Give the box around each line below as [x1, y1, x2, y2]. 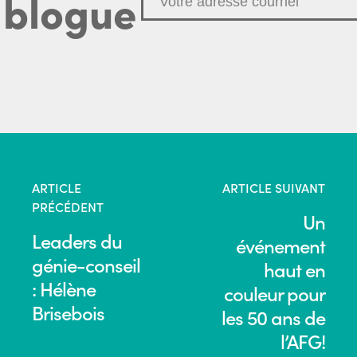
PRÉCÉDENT [32, 198, 104, 216]
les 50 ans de [222, 304, 325, 331]
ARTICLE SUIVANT [222, 178, 325, 197]
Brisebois [32, 299, 104, 326]
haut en [264, 256, 325, 283]
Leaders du [32, 227, 122, 254]
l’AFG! [280, 328, 325, 355]
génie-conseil [32, 251, 140, 278]
